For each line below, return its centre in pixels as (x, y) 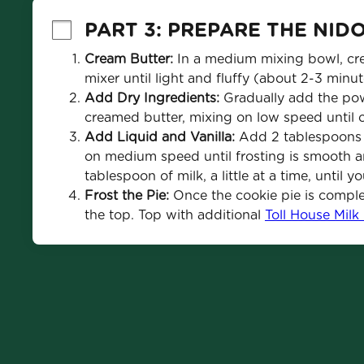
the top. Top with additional (174, 215)
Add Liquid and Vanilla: (161, 137)
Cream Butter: (128, 59)
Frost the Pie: (126, 195)
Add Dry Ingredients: (152, 98)
